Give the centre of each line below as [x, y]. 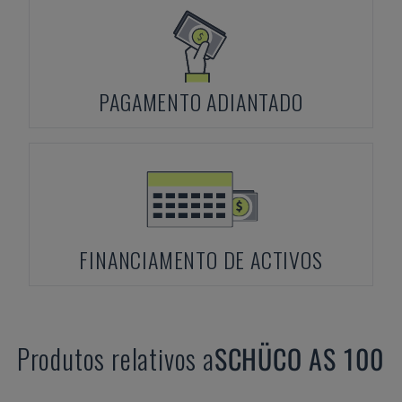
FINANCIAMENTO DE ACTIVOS [201, 259]
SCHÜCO [258, 358]
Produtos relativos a [115, 358]
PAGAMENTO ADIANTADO [201, 101]
